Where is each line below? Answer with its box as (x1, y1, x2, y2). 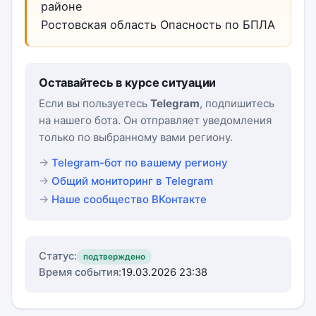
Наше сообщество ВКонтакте (51, 193, 207, 206)
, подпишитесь (200, 97, 274, 110)
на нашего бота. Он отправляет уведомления (39, 114, 272, 127)
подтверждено (83, 251, 145, 262)
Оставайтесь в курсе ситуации (39, 75, 217, 90)
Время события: (39, 266, 121, 279)
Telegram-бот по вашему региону (51, 156, 228, 169)
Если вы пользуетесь (39, 97, 150, 110)
